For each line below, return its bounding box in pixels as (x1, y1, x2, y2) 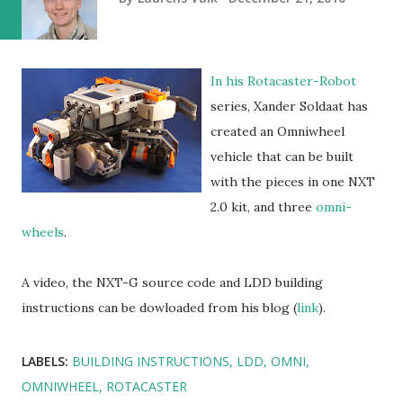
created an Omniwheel (210, 123, 345, 139)
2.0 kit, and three (210, 199, 316, 215)
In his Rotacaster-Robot (210, 73, 356, 89)
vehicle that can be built (210, 148, 354, 165)
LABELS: (22, 353, 68, 370)
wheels (22, 224, 64, 240)
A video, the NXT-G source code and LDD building (22, 274, 323, 291)
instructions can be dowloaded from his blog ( (22, 300, 297, 316)
